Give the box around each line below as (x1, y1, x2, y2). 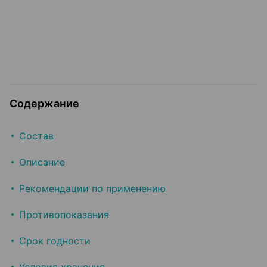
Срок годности (19, 235, 91, 247)
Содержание (10, 97, 79, 110)
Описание (19, 156, 65, 169)
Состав (19, 130, 54, 142)
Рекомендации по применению (19, 182, 166, 195)
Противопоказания (19, 209, 109, 221)
